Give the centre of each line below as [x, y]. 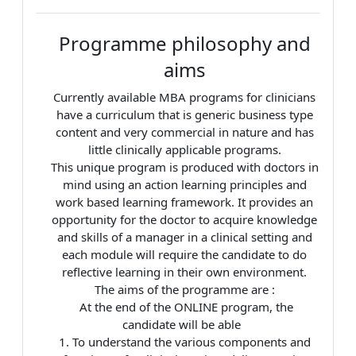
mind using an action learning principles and [184, 185]
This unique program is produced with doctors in [184, 167]
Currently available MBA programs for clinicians [184, 97]
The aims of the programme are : [184, 290]
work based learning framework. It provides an [184, 202]
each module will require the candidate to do [184, 255]
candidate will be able [184, 325]
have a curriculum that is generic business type [184, 115]
